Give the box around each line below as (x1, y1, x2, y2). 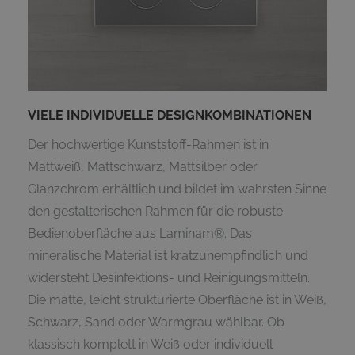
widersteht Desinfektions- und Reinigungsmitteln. (28, 269, 310, 285)
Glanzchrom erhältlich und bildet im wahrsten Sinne (28, 181, 326, 197)
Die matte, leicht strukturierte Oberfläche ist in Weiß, (28, 292, 326, 307)
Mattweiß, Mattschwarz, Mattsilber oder (28, 158, 258, 174)
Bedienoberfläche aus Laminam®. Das (28, 225, 252, 241)
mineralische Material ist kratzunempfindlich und (28, 247, 308, 263)
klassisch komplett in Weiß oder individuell (28, 336, 273, 352)
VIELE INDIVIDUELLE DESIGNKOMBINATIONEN (28, 107, 311, 123)
